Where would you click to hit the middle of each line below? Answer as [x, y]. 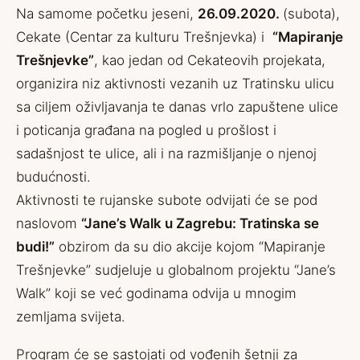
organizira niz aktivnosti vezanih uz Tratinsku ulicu [175, 84]
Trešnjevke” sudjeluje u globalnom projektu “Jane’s [176, 270]
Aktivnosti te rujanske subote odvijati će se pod [167, 200]
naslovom [49, 223]
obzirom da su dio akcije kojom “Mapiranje [192, 247]
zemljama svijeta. [71, 317]
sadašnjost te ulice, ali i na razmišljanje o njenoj [166, 153]
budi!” [35, 247]
